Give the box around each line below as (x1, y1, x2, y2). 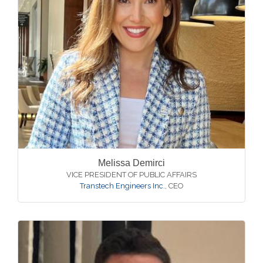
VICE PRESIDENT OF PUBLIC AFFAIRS (66, 170, 197, 179)
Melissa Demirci (98, 158, 165, 168)
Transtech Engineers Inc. (80, 181, 165, 190)
